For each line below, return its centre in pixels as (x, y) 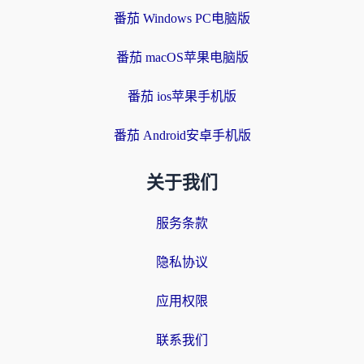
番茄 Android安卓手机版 (182, 135)
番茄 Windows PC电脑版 (182, 18)
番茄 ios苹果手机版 (182, 96)
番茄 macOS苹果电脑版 (182, 57)
